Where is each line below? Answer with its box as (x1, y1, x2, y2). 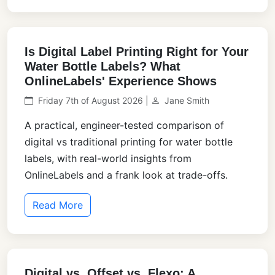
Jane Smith (165, 95, 209, 106)
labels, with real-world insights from (25, 152, 192, 165)
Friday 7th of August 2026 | (38, 95, 151, 106)
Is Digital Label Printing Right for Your (25, 45, 249, 59)
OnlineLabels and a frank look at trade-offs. (25, 169, 228, 182)
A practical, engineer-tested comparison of (25, 119, 224, 132)
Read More (33, 199, 83, 212)
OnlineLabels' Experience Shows (25, 74, 217, 88)
